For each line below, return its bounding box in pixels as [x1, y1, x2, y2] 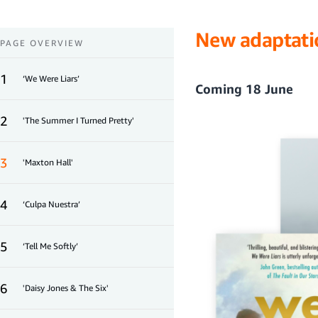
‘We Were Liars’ [23, 73, 79, 84]
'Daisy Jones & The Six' [23, 283, 109, 294]
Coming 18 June [195, 81, 293, 97]
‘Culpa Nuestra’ [23, 199, 80, 210]
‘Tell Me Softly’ [23, 241, 78, 252]
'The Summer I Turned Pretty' [23, 115, 134, 126]
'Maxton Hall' [23, 157, 73, 168]
